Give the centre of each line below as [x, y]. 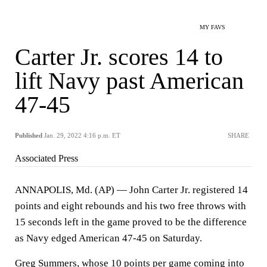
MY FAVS [212, 27]
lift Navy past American [129, 81]
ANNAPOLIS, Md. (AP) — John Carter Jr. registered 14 [131, 190]
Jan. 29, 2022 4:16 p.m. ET [82, 135]
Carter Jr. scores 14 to [119, 57]
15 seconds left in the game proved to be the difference [131, 222]
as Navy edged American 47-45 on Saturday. [108, 238]
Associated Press [46, 158]
